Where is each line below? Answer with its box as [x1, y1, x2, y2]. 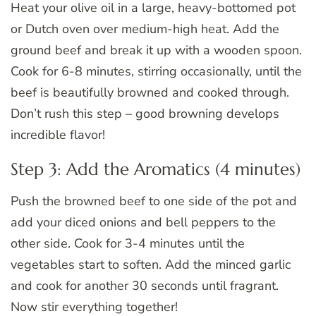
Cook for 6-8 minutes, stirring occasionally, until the [11, 62, 302, 80]
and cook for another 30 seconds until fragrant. [11, 276, 279, 294]
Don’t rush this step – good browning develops [11, 104, 279, 122]
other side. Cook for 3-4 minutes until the [11, 234, 245, 252]
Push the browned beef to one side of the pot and [11, 192, 297, 209]
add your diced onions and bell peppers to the [11, 213, 276, 231]
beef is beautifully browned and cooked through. [11, 83, 289, 101]
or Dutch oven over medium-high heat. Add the [11, 20, 279, 37]
